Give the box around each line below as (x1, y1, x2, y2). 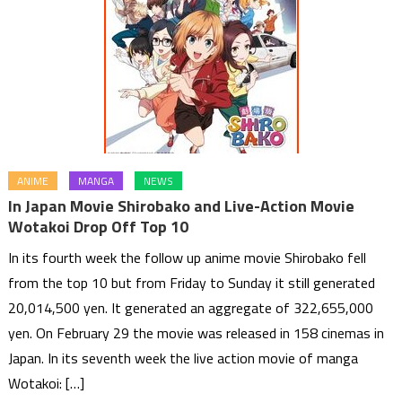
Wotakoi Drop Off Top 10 (8, 214, 189, 240)
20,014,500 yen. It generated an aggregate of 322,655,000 (8, 297, 374, 319)
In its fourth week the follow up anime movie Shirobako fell (8, 247, 367, 269)
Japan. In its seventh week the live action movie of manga (8, 347, 359, 370)
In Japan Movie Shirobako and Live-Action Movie (8, 194, 355, 219)
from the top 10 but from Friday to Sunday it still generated (8, 272, 376, 294)
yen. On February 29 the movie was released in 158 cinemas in (8, 322, 385, 345)
